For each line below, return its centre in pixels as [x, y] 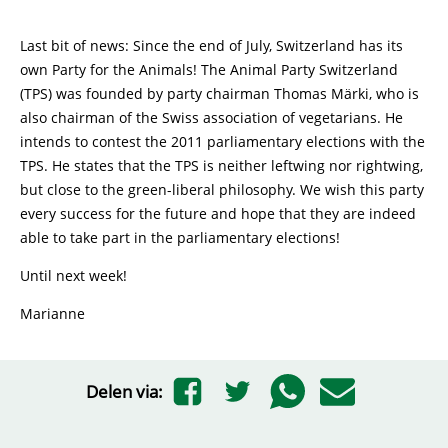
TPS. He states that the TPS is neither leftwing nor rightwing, [221, 165]
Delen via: [124, 391]
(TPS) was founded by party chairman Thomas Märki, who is [219, 93]
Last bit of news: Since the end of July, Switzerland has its [211, 45]
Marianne [52, 313]
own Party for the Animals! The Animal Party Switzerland [209, 69]
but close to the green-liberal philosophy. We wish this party [222, 189]
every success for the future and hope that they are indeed [218, 213]
